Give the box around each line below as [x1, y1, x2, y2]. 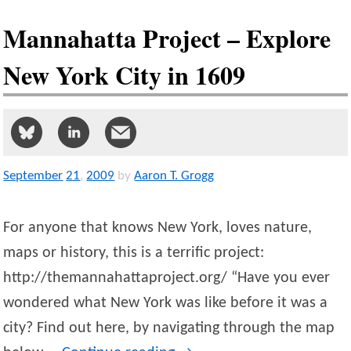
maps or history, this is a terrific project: [3, 245, 265, 262]
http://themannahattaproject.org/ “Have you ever [3, 270, 331, 287]
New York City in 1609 [3, 56, 246, 94]
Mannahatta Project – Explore [3, 20, 331, 57]
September [3, 169, 63, 183]
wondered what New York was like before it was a [3, 295, 328, 312]
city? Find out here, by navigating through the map [3, 320, 335, 337]
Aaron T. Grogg [134, 169, 215, 183]
